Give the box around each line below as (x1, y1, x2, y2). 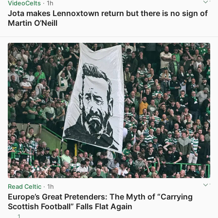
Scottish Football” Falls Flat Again (8, 201, 132, 211)
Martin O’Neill (8, 18, 57, 28)
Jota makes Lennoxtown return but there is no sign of (8, 8, 208, 18)
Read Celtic (8, 182, 41, 190)
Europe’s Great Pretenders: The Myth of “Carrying (8, 191, 193, 201)
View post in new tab (147, 30, 209, 37)
